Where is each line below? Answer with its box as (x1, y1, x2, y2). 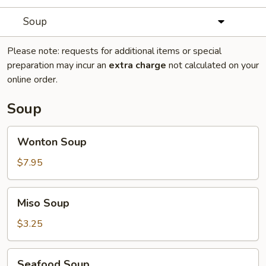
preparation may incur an (7, 59, 109, 72)
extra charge (109, 59, 166, 72)
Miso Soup (17, 196, 69, 210)
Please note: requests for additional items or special (7, 45, 221, 58)
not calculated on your (166, 59, 259, 72)
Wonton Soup (17, 135, 87, 149)
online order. (7, 73, 58, 86)
